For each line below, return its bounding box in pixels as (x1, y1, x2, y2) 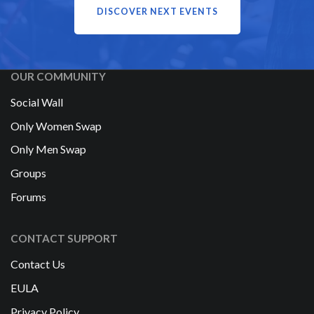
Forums (11, 190, 46, 204)
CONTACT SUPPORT (11, 231, 118, 245)
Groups (11, 166, 46, 180)
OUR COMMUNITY (11, 69, 106, 83)
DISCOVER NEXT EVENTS (96, 6, 218, 17)
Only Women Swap (11, 118, 102, 132)
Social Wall (11, 95, 63, 109)
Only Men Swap (11, 142, 86, 156)
